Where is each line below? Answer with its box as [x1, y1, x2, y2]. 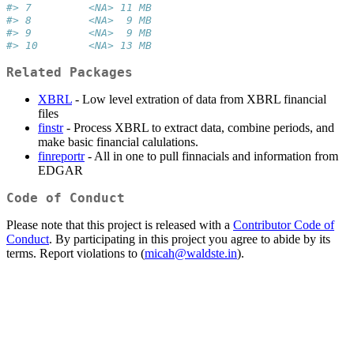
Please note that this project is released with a [6, 218, 233, 232]
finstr [38, 121, 63, 135]
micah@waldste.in [145, 247, 237, 261]
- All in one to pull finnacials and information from [85, 149, 338, 164]
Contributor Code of [233, 218, 334, 232]
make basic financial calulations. [38, 135, 198, 149]
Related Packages [6, 65, 133, 81]
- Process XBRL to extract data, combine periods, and [63, 121, 334, 135]
